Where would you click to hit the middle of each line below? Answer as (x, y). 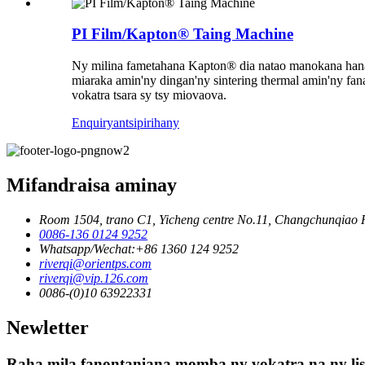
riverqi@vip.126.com (94, 278)
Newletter (48, 327)
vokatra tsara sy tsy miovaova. (149, 95)
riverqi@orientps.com (95, 263)
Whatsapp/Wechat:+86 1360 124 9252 (139, 248)
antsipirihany (146, 123)
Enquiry (92, 123)
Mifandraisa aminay (92, 185)
